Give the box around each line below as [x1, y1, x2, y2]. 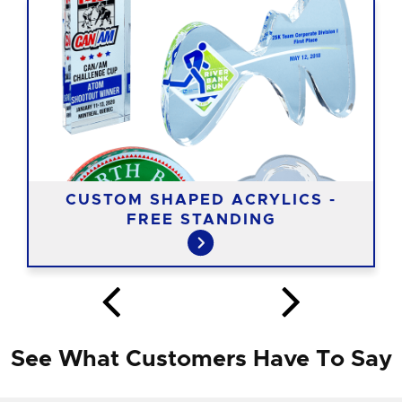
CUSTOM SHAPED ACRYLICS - [66, 191, 336, 207]
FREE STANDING [126, 211, 276, 227]
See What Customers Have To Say [10, 347, 392, 371]
